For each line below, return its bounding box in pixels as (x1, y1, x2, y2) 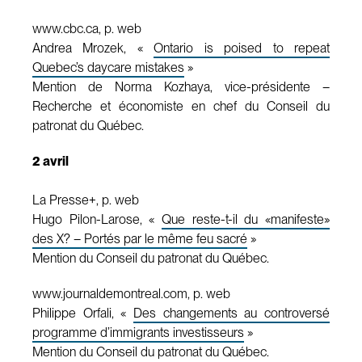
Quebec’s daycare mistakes (32, 59, 184, 75)
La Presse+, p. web (32, 192, 139, 208)
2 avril (32, 153, 69, 169)
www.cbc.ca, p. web (32, 20, 141, 36)
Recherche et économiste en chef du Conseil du (32, 98, 330, 114)
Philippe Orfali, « (32, 305, 133, 321)
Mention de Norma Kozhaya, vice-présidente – (32, 78, 330, 95)
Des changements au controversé (133, 305, 330, 321)
